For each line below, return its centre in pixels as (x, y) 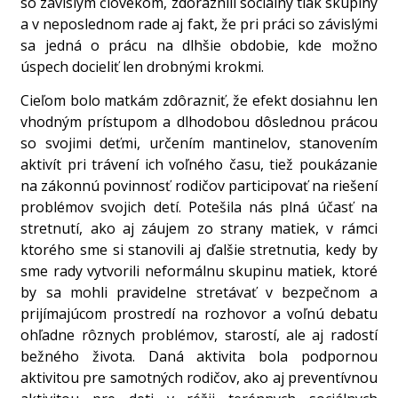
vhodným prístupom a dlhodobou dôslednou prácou (199, 122)
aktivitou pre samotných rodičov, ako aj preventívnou (199, 378)
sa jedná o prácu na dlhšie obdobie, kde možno (199, 45)
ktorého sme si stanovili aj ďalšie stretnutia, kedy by (199, 250)
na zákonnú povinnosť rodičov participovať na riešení (199, 186)
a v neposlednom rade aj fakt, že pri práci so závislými (199, 24)
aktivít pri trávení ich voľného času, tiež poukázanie (199, 165)
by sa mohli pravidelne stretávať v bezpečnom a (199, 293)
